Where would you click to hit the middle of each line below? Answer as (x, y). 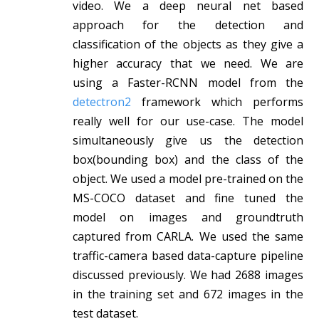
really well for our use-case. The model (188, 121)
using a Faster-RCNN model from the (188, 82)
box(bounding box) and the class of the (188, 159)
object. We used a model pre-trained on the (188, 178)
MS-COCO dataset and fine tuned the (188, 198)
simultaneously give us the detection (188, 140)
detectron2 (101, 101)
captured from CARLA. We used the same (188, 236)
